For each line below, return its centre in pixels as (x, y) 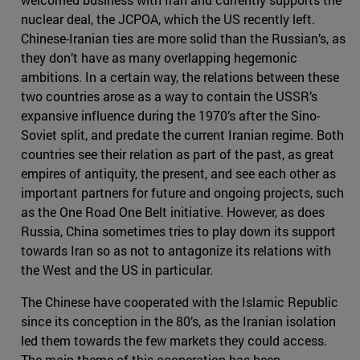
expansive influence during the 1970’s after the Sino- (170, 115)
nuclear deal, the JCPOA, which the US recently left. (168, 18)
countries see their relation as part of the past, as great (178, 153)
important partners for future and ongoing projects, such (182, 192)
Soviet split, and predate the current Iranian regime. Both (182, 134)
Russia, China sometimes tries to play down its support (178, 231)
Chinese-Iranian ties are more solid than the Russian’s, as (183, 38)
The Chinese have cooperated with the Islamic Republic (180, 301)
